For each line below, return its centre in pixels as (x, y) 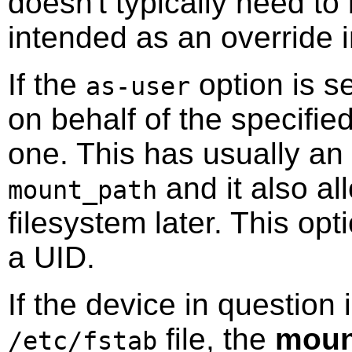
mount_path (82, 190)
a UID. (51, 257)
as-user (138, 86)
